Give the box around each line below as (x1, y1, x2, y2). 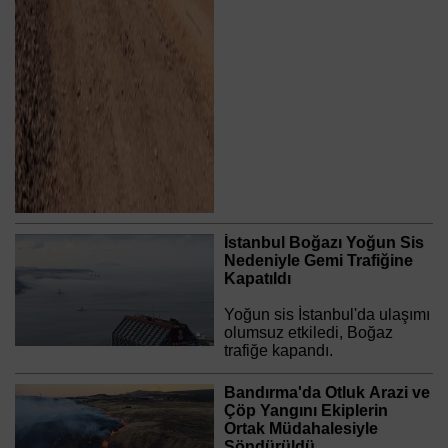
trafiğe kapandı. (223, 342, 333, 360)
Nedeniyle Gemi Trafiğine (223, 252, 413, 270)
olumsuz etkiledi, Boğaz (223, 324, 393, 342)
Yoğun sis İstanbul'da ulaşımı (223, 306, 430, 324)
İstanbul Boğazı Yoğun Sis (223, 234, 424, 252)
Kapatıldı (223, 270, 291, 288)
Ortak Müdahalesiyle (223, 420, 378, 438)
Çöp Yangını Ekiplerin (223, 402, 388, 420)
